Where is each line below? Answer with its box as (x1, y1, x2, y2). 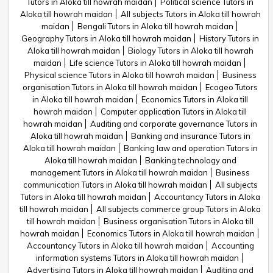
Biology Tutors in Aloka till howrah (127, 46, 253, 55)
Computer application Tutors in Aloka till (101, 107, 247, 116)
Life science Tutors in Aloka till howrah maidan (69, 58, 241, 68)
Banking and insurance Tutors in (130, 131, 250, 141)
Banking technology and (144, 155, 236, 165)
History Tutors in (199, 34, 259, 43)
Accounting (211, 241, 254, 250)
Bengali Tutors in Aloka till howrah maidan (77, 21, 233, 31)
